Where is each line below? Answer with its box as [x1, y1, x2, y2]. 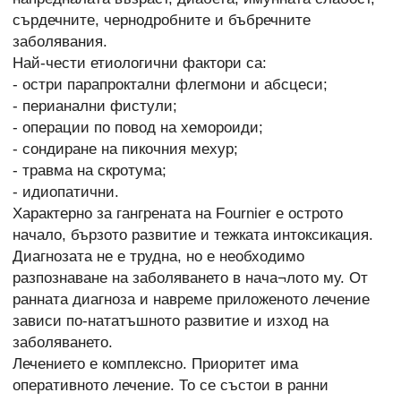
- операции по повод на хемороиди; [13, 119, 263, 137]
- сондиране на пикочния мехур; [13, 141, 238, 158]
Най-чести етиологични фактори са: [13, 55, 267, 73]
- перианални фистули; [13, 98, 177, 115]
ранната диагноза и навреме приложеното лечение [13, 291, 370, 309]
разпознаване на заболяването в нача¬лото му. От [13, 269, 368, 287]
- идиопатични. [13, 183, 119, 201]
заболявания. [13, 33, 107, 51]
